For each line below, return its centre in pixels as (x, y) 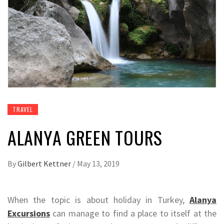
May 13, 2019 (98, 164)
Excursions (29, 213)
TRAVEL (23, 109)
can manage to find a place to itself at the (133, 213)
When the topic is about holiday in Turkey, (98, 200)
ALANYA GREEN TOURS (85, 137)
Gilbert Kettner (45, 164)
